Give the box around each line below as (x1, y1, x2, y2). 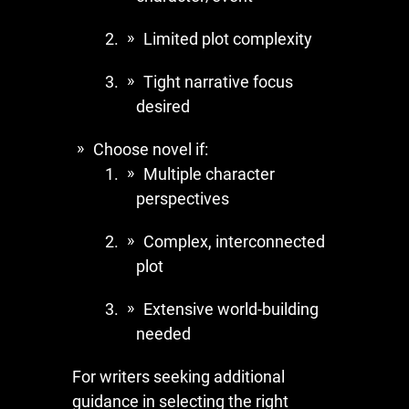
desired (136, 96, 190, 116)
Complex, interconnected (143, 231, 325, 251)
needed (136, 323, 191, 343)
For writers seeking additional (72, 366, 285, 386)
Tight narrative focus (143, 71, 293, 91)
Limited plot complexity (143, 28, 312, 48)
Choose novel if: (93, 139, 208, 159)
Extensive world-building (143, 299, 319, 319)
